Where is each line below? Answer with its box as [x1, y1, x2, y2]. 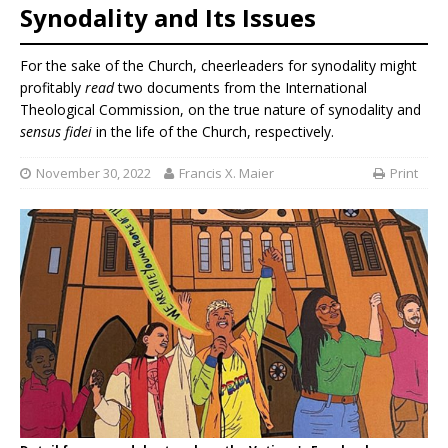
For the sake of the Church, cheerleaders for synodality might [20, 56, 417, 76]
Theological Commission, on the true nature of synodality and [20, 100, 421, 120]
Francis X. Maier [179, 163, 274, 182]
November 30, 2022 [36, 163, 151, 182]
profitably [20, 78, 85, 98]
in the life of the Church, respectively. [92, 122, 334, 142]
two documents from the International [118, 78, 367, 98]
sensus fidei [20, 122, 92, 142]
